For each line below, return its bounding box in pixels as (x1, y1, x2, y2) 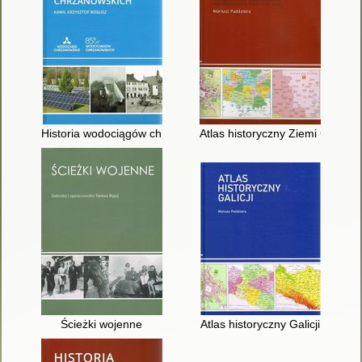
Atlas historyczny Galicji (200, 318, 321, 331)
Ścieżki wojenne (61, 318, 143, 331)
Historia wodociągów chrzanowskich (40, 126, 225, 140)
